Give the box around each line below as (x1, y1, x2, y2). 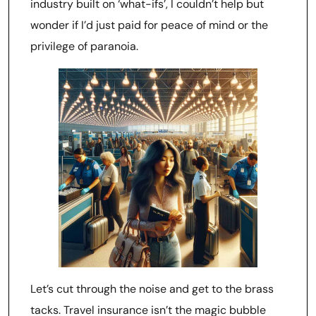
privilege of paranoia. (30, 39, 138, 54)
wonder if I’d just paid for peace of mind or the (30, 18, 268, 32)
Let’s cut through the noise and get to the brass (30, 281, 274, 296)
